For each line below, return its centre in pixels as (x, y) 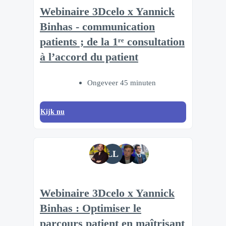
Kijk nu (52, 111)
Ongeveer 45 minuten (122, 82)
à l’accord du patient (89, 57)
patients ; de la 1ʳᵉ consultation (112, 42)
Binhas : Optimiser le (91, 208)
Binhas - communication (97, 27)
